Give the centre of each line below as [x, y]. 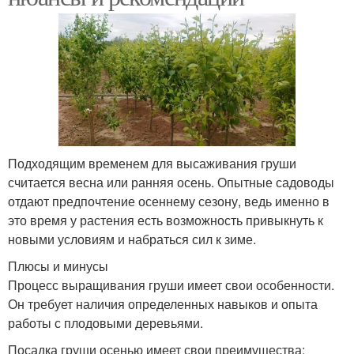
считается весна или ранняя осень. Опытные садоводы [171, 182]
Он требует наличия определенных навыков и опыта [163, 303]
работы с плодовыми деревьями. [105, 322]
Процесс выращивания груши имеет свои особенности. [171, 284]
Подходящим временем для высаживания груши [152, 163]
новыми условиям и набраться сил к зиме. [132, 239]
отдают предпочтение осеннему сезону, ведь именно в [169, 201]
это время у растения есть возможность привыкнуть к [166, 220]
